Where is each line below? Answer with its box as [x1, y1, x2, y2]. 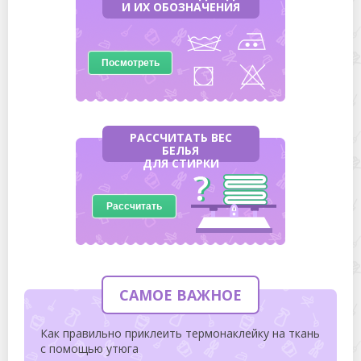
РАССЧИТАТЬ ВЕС [129, 130, 232, 145]
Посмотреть [101, 57, 160, 68]
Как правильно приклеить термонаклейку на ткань [40, 326, 320, 341]
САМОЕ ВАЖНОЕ [119, 285, 242, 305]
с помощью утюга [40, 341, 139, 356]
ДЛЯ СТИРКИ [142, 156, 219, 171]
